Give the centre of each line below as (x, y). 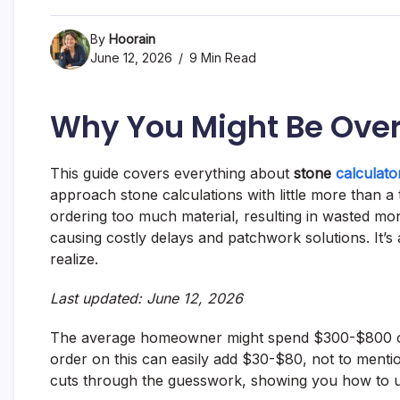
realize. (74, 258)
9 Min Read (221, 57)
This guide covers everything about (172, 173)
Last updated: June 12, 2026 (146, 298)
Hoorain (132, 38)
